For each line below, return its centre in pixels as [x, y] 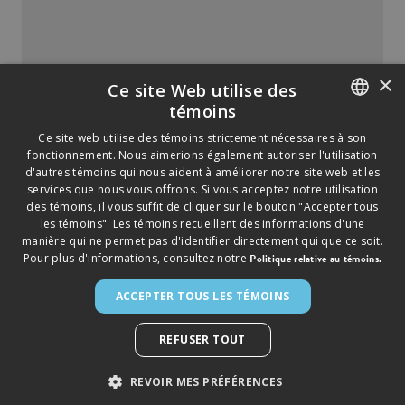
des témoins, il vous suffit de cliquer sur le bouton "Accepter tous [202, 207]
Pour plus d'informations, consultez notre [137, 258]
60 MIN [112, 82]
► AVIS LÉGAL [106, 320]
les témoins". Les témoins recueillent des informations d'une [202, 224]
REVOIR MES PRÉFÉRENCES [206, 382]
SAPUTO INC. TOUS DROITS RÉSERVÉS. [164, 301]
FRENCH [355, 164]
